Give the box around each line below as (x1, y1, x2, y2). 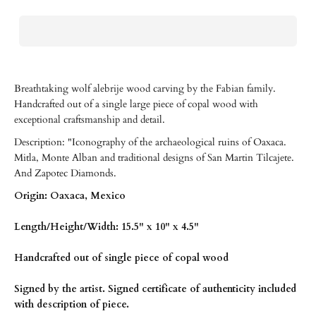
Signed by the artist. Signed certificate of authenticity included (14, 282, 296, 296)
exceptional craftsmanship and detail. (14, 113, 168, 126)
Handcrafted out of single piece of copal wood (14, 251, 229, 265)
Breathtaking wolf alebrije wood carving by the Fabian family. (14, 82, 276, 95)
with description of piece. (14, 298, 129, 311)
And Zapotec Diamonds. (14, 166, 116, 180)
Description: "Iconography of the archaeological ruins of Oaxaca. (14, 135, 286, 149)
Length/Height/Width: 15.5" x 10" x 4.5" (14, 220, 199, 233)
